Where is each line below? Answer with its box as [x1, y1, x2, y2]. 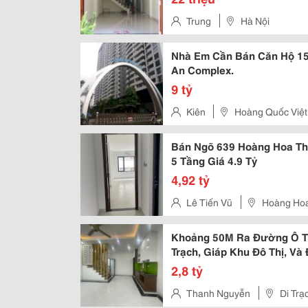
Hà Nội [241, 14, 269, 27]
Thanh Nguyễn [186, 286, 250, 300]
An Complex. [171, 62, 234, 77]
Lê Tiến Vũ [186, 195, 232, 209]
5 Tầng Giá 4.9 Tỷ [171, 153, 257, 168]
